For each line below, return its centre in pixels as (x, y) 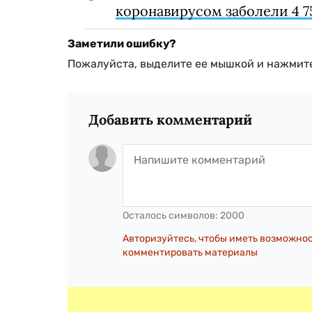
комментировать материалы (190, 253)
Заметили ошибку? (122, 44)
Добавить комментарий (170, 120)
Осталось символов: (171, 216)
